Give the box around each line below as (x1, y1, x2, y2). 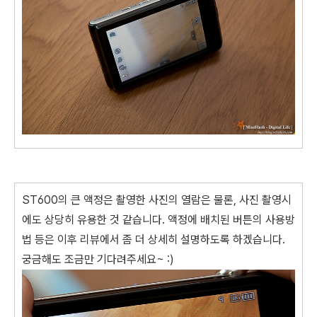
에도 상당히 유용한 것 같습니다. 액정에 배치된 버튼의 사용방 (22, 212, 295, 226)
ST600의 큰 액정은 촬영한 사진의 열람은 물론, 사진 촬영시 (22, 192, 292, 207)
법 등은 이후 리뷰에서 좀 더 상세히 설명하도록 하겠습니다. (22, 232, 285, 246)
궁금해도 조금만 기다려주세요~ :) (22, 252, 174, 266)
